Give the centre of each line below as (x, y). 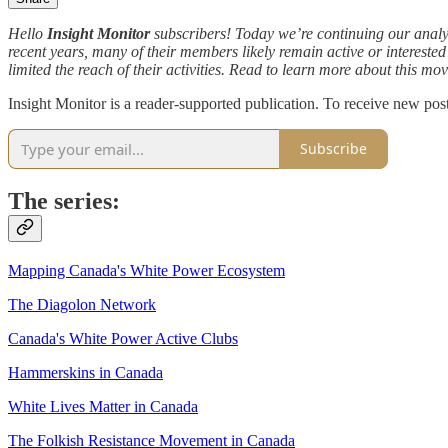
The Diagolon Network (82, 305)
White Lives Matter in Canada (103, 407)
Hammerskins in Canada (85, 373)
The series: (64, 201)
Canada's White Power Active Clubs (123, 339)
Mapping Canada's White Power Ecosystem (146, 271)
